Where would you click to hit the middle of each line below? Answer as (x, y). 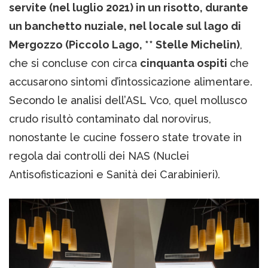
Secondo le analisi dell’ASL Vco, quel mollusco (128, 100)
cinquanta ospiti (185, 63)
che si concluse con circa (74, 63)
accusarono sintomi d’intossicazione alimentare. (131, 81)
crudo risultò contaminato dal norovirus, (110, 118)
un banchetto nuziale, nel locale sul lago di (125, 26)
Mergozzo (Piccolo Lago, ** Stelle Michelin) (124, 44)
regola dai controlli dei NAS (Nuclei (99, 156)
